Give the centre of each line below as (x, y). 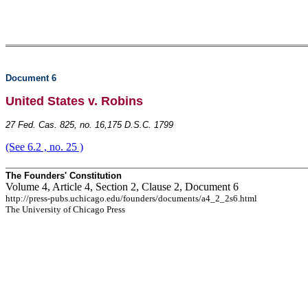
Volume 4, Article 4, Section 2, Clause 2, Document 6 (122, 187)
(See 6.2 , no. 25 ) (44, 147)
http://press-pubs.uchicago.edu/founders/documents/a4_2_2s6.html (131, 198)
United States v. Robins (74, 101)
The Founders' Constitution (64, 176)
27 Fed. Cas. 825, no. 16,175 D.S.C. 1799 (89, 125)
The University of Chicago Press (65, 209)
